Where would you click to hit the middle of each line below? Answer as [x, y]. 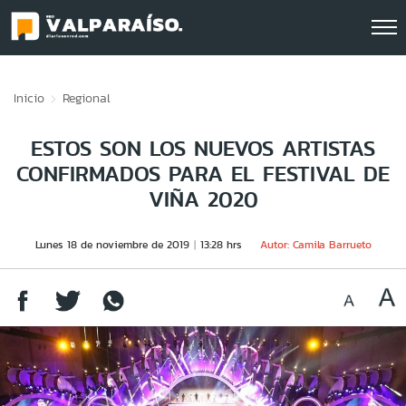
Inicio [29, 98]
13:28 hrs [221, 244]
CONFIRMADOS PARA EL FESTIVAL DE [203, 174]
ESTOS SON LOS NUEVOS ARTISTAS [203, 148]
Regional [87, 98]
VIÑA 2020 [203, 199]
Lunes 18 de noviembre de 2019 [112, 244]
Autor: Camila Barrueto [315, 244]
